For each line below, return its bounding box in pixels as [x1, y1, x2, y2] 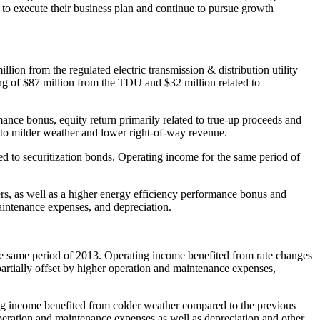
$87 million [23, 76, 74, 89]
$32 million [164, 76, 216, 89]
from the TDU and [74, 76, 164, 89]
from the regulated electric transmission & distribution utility [26, 63, 298, 76]
